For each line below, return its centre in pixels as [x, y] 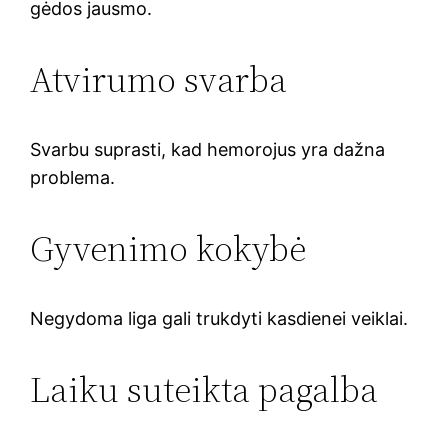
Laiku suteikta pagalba [204, 389]
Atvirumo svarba [159, 79]
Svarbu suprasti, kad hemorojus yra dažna [208, 149]
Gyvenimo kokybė [168, 248]
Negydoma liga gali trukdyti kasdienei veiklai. [219, 318]
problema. [73, 177]
